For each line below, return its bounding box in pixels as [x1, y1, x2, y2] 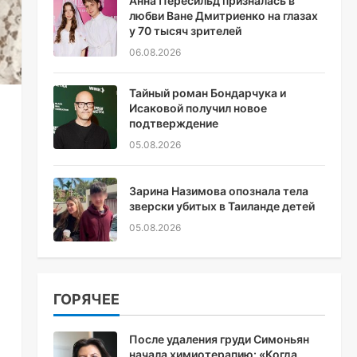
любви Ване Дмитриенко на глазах [128, 9, 318, 22]
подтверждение [128, 116, 218, 130]
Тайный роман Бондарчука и [128, 86, 286, 100]
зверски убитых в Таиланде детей [128, 199, 315, 213]
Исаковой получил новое [128, 101, 267, 115]
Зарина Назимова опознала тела [128, 184, 308, 198]
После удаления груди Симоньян [128, 332, 309, 346]
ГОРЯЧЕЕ [53, 291, 120, 308]
